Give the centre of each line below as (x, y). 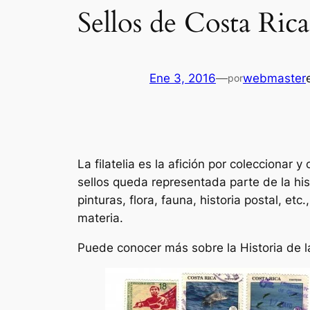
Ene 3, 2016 (183, 79)
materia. (100, 218)
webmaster (274, 79)
